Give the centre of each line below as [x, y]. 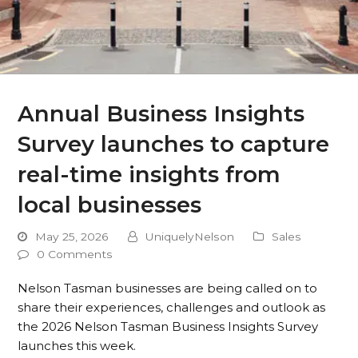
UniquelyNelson [190, 237]
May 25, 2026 [72, 237]
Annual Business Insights [161, 113]
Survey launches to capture [174, 144]
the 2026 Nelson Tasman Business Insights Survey [168, 326]
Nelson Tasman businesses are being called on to [168, 288]
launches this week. [77, 346]
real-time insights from [149, 174]
